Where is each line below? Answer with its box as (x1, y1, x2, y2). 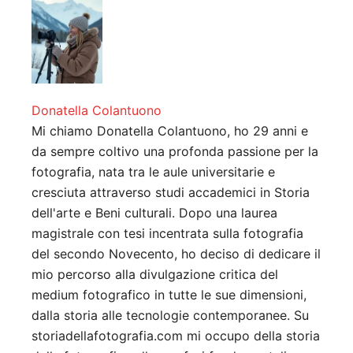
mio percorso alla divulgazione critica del (32, 266, 278, 283)
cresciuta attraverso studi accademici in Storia (32, 184, 310, 201)
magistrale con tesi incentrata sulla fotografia (32, 225, 303, 242)
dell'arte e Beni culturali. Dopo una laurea (32, 205, 277, 221)
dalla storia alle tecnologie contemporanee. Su (32, 307, 309, 324)
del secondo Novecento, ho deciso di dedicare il (32, 246, 321, 262)
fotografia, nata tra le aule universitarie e (32, 164, 275, 180)
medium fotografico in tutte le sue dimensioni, (32, 287, 307, 303)
